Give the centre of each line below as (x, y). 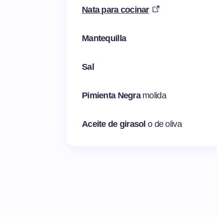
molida (154, 96)
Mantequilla (104, 39)
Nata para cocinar (116, 10)
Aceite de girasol (115, 124)
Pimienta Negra (112, 96)
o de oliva (165, 124)
